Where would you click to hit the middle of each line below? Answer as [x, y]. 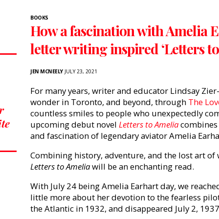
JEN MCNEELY [47, 72]
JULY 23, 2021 [80, 72]
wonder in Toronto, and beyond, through [109, 102]
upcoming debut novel [75, 125]
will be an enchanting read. [143, 167]
